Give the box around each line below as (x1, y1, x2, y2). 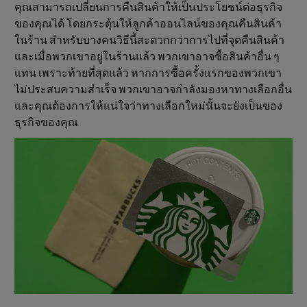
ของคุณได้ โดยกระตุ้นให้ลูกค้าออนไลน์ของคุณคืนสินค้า (14, 17, 282, 32)
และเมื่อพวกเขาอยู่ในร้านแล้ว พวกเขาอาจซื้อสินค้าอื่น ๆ (14, 50, 280, 64)
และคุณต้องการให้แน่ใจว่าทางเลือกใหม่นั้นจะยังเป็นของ (14, 99, 282, 114)
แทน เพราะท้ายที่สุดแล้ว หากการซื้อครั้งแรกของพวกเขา (14, 66, 282, 81)
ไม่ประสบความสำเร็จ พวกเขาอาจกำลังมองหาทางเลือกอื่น (14, 83, 292, 97)
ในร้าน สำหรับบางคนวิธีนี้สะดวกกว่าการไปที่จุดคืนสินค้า (14, 34, 284, 48)
